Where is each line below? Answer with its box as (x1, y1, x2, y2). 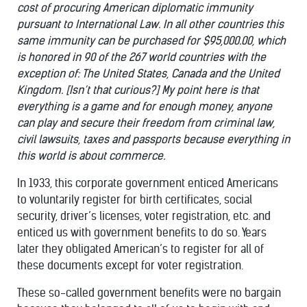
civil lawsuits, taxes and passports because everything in (17, 133, 290, 146)
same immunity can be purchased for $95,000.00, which (17, 34, 286, 47)
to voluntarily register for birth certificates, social (17, 193, 252, 206)
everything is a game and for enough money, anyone (17, 100, 272, 113)
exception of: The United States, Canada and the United (17, 67, 280, 80)
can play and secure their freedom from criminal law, (17, 116, 275, 130)
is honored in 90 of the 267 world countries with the (17, 51, 266, 64)
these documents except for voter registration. (17, 259, 243, 272)
